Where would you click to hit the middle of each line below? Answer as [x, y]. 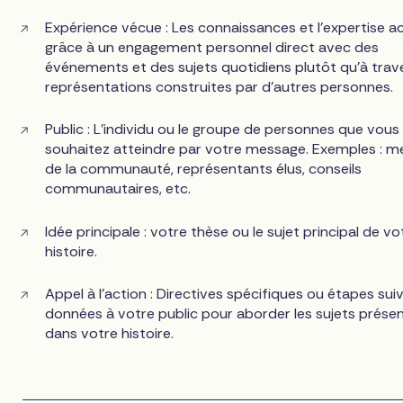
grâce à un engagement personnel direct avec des [212, 48]
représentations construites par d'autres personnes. [219, 87]
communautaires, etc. [118, 189]
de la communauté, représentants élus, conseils [204, 169]
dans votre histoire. [110, 333]
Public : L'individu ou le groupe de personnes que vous [223, 130]
